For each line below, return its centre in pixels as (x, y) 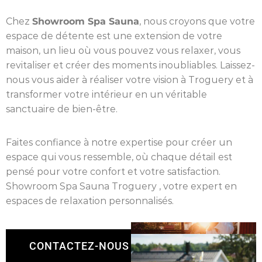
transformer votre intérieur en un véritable (106, 94)
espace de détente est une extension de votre (114, 36)
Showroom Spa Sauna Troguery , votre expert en (121, 186)
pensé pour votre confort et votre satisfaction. (113, 171)
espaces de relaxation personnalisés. (90, 201)
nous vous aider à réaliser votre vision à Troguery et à (130, 80)
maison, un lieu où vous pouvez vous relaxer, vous (123, 50)
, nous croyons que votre (197, 21)
